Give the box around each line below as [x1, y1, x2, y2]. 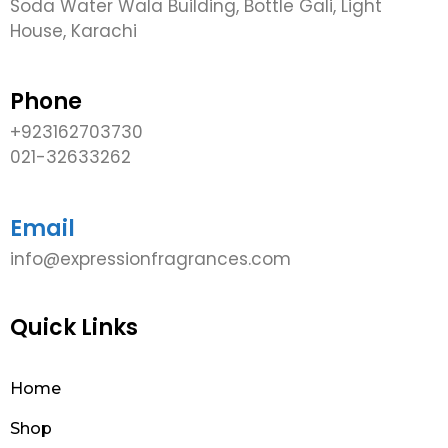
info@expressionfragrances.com [10, 246, 291, 271]
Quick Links [10, 312, 138, 344]
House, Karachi [10, 18, 137, 43]
